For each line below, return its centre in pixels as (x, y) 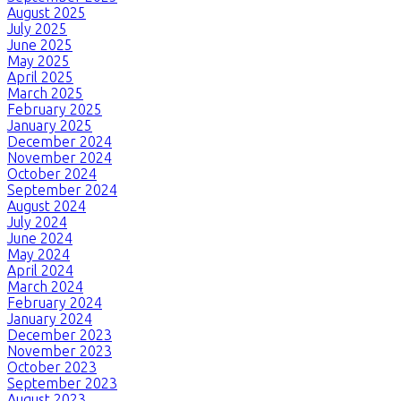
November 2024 (60, 157)
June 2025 (40, 44)
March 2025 (45, 93)
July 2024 (37, 222)
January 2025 (50, 125)
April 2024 (40, 270)
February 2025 (55, 109)
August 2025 (47, 12)
